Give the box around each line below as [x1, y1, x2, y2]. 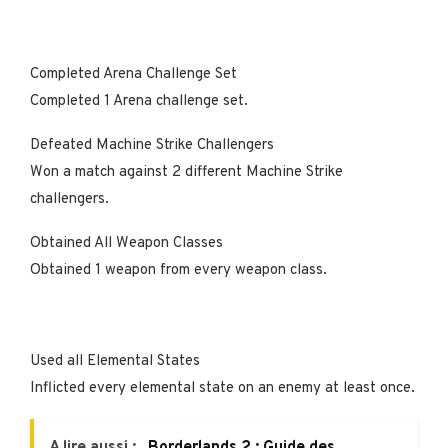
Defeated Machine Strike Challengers [30, 135, 278, 155]
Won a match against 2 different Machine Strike [30, 162, 343, 182]
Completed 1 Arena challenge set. [30, 91, 248, 111]
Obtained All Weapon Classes [30, 233, 227, 253]
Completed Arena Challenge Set [30, 64, 241, 84]
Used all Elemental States [30, 351, 204, 371]
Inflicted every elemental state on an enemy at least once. [30, 378, 415, 398]
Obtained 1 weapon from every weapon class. [30, 260, 327, 280]
